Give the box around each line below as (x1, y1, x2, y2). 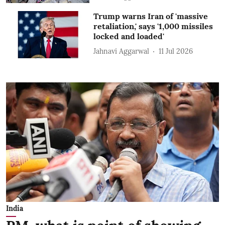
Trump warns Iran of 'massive (93, 11, 208, 22)
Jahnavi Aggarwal (93, 46, 150, 56)
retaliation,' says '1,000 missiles (93, 21, 213, 32)
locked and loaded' (93, 31, 165, 42)
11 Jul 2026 (159, 46, 193, 56)
